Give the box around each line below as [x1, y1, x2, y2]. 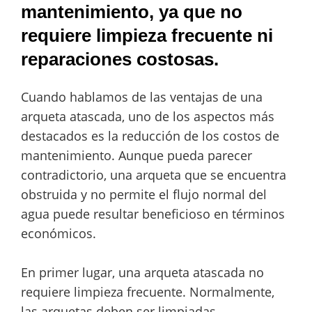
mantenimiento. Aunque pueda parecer [21, 146, 252, 164]
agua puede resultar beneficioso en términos [21, 205, 285, 222]
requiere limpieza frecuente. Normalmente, [21, 283, 274, 300]
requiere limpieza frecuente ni [21, 24, 273, 46]
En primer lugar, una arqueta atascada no [21, 263, 264, 281]
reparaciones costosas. [21, 48, 219, 70]
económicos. [21, 224, 96, 242]
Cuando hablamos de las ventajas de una [21, 88, 263, 105]
